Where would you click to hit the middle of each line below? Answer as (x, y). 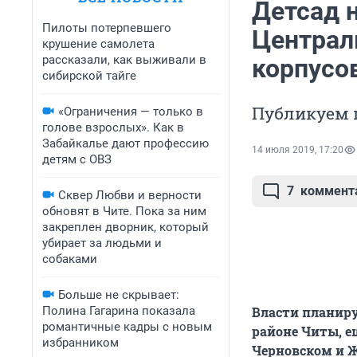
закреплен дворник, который (126, 227)
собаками (70, 259)
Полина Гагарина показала (119, 311)
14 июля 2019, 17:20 (298, 150)
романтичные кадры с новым (127, 327)
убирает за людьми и (102, 243)
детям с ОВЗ (77, 159)
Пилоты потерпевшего (107, 28)
